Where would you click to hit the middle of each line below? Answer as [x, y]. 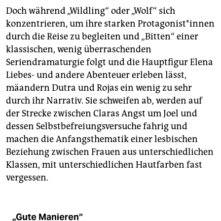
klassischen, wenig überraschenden [79, 50]
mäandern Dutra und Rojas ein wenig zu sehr [99, 88]
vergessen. [27, 178]
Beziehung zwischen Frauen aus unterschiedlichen [110, 152]
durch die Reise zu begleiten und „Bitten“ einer [102, 37]
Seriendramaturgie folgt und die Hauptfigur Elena [110, 62]
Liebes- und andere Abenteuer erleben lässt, [96, 75]
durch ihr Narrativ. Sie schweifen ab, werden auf [104, 101]
